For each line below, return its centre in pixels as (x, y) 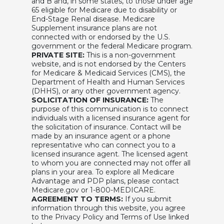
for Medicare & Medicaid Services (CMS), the (108, 73)
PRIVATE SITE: (58, 55)
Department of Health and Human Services (108, 82)
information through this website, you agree (108, 208)
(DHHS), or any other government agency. (106, 91)
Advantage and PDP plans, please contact (105, 181)
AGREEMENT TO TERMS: (77, 199)
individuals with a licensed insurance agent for (110, 118)
